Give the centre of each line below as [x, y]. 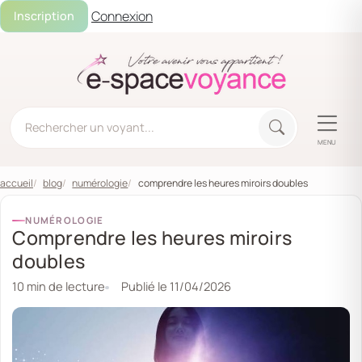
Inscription [44, 15]
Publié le [144, 286]
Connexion [122, 16]
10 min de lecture [59, 286]
